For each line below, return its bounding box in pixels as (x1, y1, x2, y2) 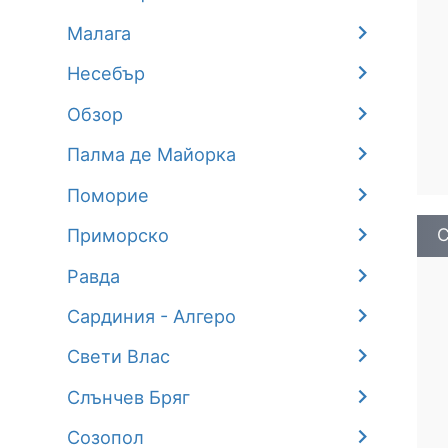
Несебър (67, 62, 146, 85)
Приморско (67, 224, 170, 247)
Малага (67, 21, 132, 44)
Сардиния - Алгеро (67, 304, 237, 327)
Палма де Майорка (67, 143, 237, 166)
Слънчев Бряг (67, 385, 191, 408)
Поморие (67, 183, 150, 206)
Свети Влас (67, 345, 171, 368)
